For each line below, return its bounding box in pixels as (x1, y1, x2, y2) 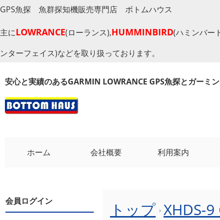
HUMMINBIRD (111, 26, 173, 38)
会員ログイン (5, 195, 53, 206)
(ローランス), (65, 27, 111, 38)
